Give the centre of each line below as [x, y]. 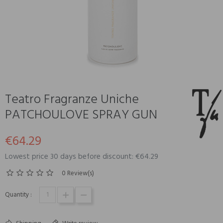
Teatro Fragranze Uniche [72, 100]
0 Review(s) [78, 173]
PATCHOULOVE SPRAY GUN [81, 115]
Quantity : [18, 195]
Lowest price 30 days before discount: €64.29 [82, 157]
